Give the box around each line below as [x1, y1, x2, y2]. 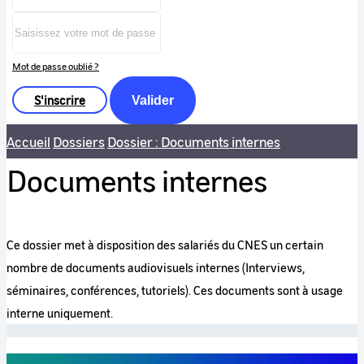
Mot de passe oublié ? [12, 59, 99, 72]
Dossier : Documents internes [107, 132, 280, 150]
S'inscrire [34, 91, 85, 108]
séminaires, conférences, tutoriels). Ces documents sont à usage [6, 281, 343, 298]
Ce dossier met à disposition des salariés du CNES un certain [6, 236, 323, 253]
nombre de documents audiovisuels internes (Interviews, [6, 258, 305, 275]
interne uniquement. [6, 304, 117, 321]
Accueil [6, 132, 50, 150]
